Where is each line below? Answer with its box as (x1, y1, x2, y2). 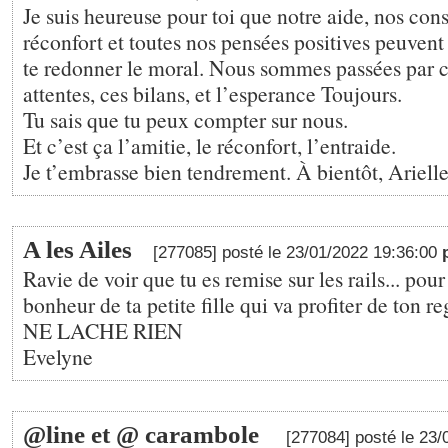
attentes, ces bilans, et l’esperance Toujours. (23, 79, 402, 108)
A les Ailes (23, 236, 132, 263)
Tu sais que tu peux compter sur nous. (23, 105, 348, 134)
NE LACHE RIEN (23, 316, 183, 345)
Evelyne (23, 342, 93, 371)
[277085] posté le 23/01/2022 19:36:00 (153, 243, 442, 262)
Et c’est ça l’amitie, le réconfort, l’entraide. (23, 131, 396, 160)
